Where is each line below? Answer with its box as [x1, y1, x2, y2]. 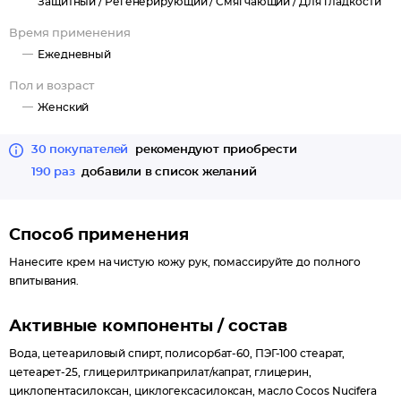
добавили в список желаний [78, 166, 257, 178]
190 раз [31, 166, 75, 178]
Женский [38, 102, 90, 113]
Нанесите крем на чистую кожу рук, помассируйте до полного [9, 257, 362, 268]
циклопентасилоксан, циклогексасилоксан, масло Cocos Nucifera [9, 386, 377, 397]
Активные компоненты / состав [9, 319, 287, 335]
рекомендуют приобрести [132, 144, 297, 156]
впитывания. [9, 276, 79, 286]
